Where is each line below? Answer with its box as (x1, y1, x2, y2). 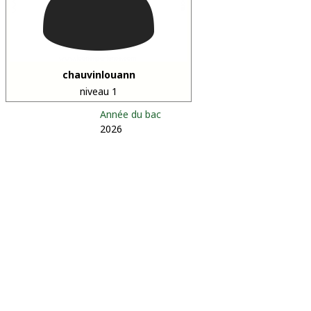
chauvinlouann (62, 68, 135, 81)
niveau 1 (80, 85, 117, 98)
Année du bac (100, 108, 161, 121)
